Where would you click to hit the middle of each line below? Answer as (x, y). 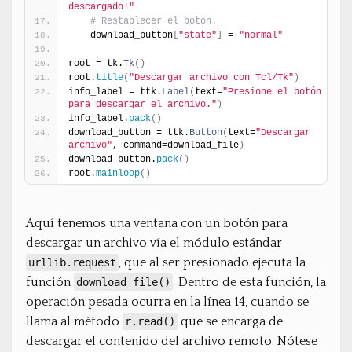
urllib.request (72, 262)
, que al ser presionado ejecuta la (212, 262)
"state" (198, 35)
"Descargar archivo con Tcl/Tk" (211, 78)
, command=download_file (176, 145)
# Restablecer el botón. (154, 21)
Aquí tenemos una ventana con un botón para (157, 223)
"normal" (261, 35)
